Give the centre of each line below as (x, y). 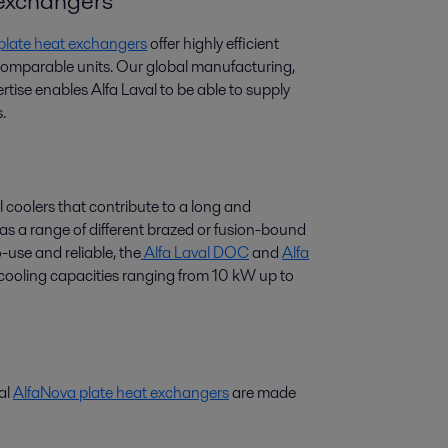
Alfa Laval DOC (195, 252)
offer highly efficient (213, 43)
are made (262, 392)
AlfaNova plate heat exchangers (121, 392)
